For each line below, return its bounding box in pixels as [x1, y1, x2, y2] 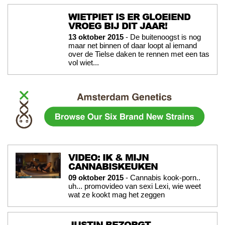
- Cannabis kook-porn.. [124, 173, 200, 182]
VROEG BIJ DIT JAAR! [68, 19, 167, 33]
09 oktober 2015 [68, 173, 124, 182]
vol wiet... [68, 58, 99, 67]
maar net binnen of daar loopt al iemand [68, 41, 197, 50]
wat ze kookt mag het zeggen [68, 190, 165, 199]
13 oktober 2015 [68, 33, 124, 42]
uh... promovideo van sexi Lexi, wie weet [68, 181, 201, 190]
